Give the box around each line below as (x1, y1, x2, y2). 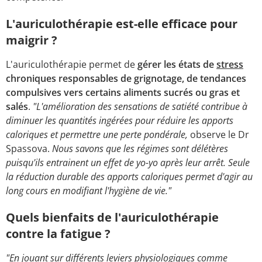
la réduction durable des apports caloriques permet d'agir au (6, 170, 253, 183)
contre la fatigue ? (6, 225, 113, 242)
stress (216, 57, 243, 71)
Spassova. (6, 142, 52, 155)
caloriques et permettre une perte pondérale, (6, 127, 188, 141)
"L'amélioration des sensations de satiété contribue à (33, 99, 247, 113)
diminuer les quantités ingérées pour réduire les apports (6, 113, 233, 127)
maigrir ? (6, 32, 60, 48)
